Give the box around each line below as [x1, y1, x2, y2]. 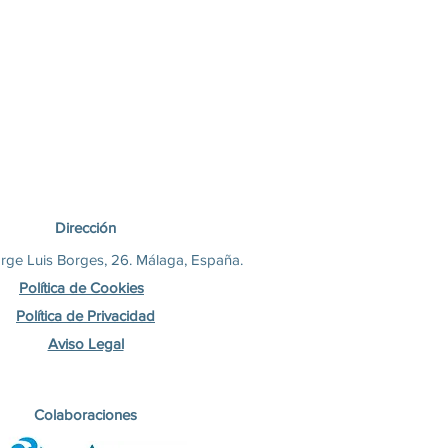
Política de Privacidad [16, 307, 155, 324]
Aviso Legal [47, 335, 124, 352]
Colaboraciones [34, 406, 137, 423]
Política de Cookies [19, 279, 144, 296]
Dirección [54, 219, 116, 236]
